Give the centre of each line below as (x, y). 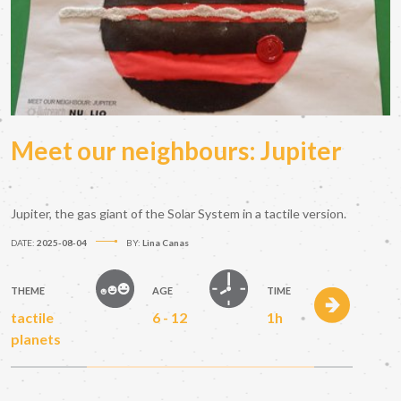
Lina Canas (166, 242)
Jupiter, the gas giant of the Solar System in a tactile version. (179, 213)
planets (36, 338)
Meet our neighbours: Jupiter (176, 150)
